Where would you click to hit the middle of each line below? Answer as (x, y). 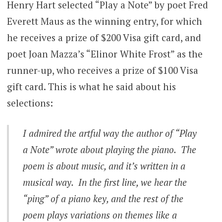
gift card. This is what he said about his (91, 86)
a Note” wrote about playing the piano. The (110, 150)
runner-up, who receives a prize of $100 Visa (102, 70)
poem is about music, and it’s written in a (104, 166)
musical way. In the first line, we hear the (105, 182)
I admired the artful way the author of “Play (110, 133)
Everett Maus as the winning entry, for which (104, 21)
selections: (30, 103)
